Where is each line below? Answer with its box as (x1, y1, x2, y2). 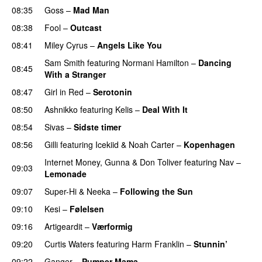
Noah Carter (129, 138, 174, 150)
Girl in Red (44, 85, 84, 98)
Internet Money (44, 156, 100, 168)
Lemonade (44, 167, 87, 180)
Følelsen (70, 202, 104, 215)
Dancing (198, 56, 232, 68)
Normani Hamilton (122, 56, 189, 68)
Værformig (92, 220, 133, 232)
